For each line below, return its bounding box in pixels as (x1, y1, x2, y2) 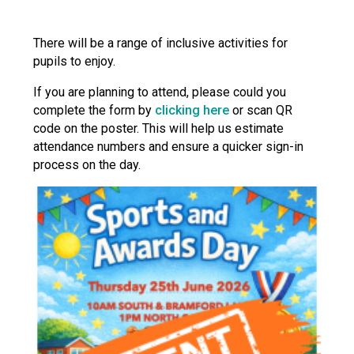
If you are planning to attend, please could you (33, 85, 287, 100)
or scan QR (229, 103, 293, 118)
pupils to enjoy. (33, 54, 116, 69)
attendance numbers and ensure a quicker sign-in (33, 139, 304, 154)
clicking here (155, 103, 230, 118)
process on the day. (33, 157, 141, 172)
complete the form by (33, 103, 156, 118)
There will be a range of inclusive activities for (33, 36, 288, 51)
